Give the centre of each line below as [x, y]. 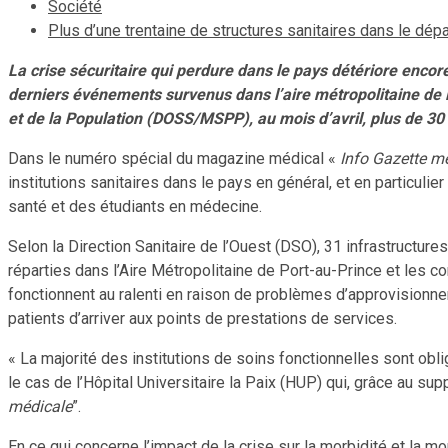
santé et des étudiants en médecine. [135, 206]
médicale [40, 406]
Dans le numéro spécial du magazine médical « [174, 158]
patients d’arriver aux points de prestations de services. [202, 318]
